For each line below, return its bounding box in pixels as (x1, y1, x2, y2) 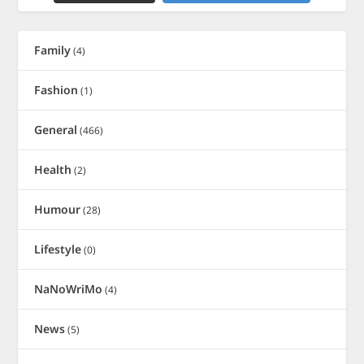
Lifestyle (34, 240, 82, 257)
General (34, 121, 78, 137)
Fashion (34, 81, 79, 97)
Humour (34, 201, 81, 217)
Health (34, 161, 72, 177)
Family (34, 41, 71, 58)
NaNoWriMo (34, 280, 103, 297)
